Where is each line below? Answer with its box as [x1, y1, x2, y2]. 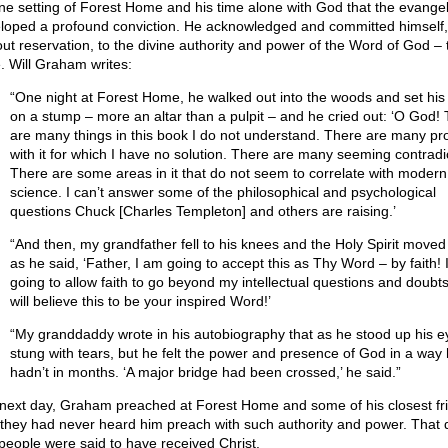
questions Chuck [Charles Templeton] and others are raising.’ [9, 203, 396, 219]
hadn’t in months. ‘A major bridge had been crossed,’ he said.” [9, 364, 401, 380]
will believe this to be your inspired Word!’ [9, 293, 271, 309]
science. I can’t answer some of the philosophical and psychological [9, 184, 436, 200]
